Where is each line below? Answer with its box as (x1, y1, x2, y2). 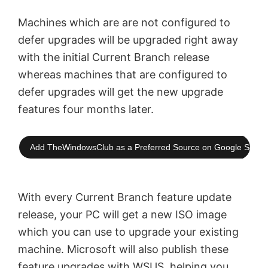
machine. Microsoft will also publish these (18, 242, 229, 255)
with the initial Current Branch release (18, 50, 209, 63)
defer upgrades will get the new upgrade (18, 85, 223, 98)
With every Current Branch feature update (18, 190, 232, 203)
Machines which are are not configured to (18, 16, 230, 29)
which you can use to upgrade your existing (18, 225, 239, 238)
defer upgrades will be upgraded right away (18, 33, 238, 46)
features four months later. (18, 102, 154, 115)
